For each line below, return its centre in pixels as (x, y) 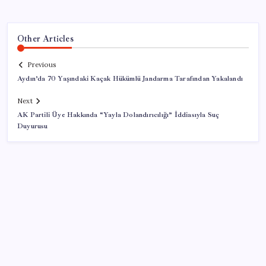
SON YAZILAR (49, 259)
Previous (42, 65)
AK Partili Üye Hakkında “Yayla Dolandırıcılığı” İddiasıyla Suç (118, 115)
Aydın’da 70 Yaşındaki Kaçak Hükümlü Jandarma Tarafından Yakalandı (130, 79)
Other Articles (45, 38)
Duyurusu (33, 126)
